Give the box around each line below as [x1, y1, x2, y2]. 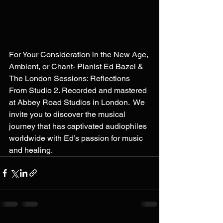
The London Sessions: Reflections [9, 73, 132, 83]
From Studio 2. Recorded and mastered [9, 85, 149, 95]
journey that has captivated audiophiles [9, 121, 149, 131]
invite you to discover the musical [9, 109, 127, 119]
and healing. [9, 145, 53, 155]
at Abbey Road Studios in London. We [9, 97, 147, 107]
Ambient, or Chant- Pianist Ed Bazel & [9, 61, 145, 71]
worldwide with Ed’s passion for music [9, 133, 145, 143]
